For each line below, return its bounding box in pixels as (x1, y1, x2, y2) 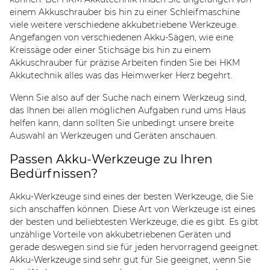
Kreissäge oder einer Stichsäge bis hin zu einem (10, 44, 211, 55)
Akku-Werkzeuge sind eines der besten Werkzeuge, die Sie (10, 190, 253, 202)
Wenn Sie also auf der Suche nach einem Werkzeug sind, (10, 92, 246, 103)
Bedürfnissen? (10, 166, 98, 181)
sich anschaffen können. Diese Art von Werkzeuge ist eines (10, 203, 256, 215)
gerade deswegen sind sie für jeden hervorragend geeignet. (10, 241, 260, 253)
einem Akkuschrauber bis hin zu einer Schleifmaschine (10, 6, 240, 17)
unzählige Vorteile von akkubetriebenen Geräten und (10, 228, 231, 240)
